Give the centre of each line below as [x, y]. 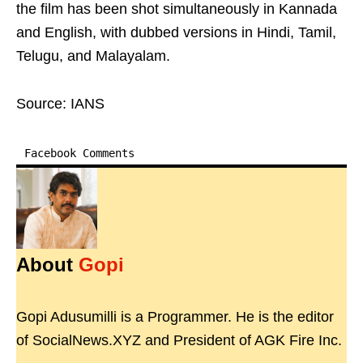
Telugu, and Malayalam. [93, 56]
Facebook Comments [79, 153]
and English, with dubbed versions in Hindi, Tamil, [176, 32]
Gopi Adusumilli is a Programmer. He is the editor [175, 317]
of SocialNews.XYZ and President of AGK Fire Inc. [179, 340]
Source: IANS [60, 104]
